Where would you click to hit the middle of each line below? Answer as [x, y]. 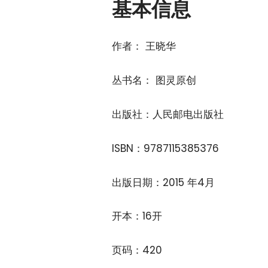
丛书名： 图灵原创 [154, 80]
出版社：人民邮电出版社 [168, 114]
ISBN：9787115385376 [165, 148]
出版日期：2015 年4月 [163, 182]
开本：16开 [137, 216]
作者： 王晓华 [144, 46]
